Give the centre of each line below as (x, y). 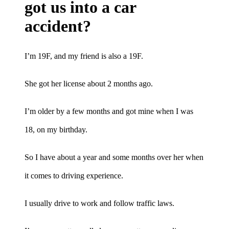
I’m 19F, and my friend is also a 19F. (84, 56)
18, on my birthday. (56, 129)
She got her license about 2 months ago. (89, 83)
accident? (58, 26)
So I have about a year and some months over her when (114, 157)
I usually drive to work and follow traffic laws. (99, 203)
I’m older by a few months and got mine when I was (109, 111)
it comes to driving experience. (74, 175)
